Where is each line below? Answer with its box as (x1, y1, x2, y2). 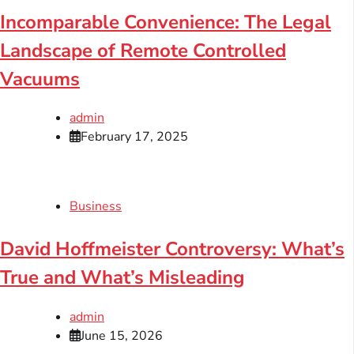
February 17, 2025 (81, 128, 188, 146)
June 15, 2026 (81, 327, 163, 345)
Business (70, 198, 122, 216)
